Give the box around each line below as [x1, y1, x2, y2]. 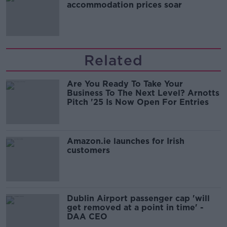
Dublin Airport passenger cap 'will [67, 194, 210, 204]
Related [84, 52, 143, 69]
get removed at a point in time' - [67, 203, 204, 213]
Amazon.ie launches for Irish [67, 136, 184, 146]
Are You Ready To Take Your [67, 79, 183, 89]
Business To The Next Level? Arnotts [67, 88, 219, 98]
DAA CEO [67, 212, 107, 222]
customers [67, 145, 110, 156]
